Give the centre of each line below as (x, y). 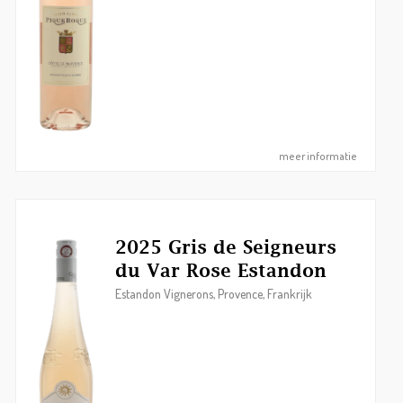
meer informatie (318, 156)
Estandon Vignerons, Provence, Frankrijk (214, 294)
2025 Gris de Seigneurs (226, 247)
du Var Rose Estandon (221, 270)
